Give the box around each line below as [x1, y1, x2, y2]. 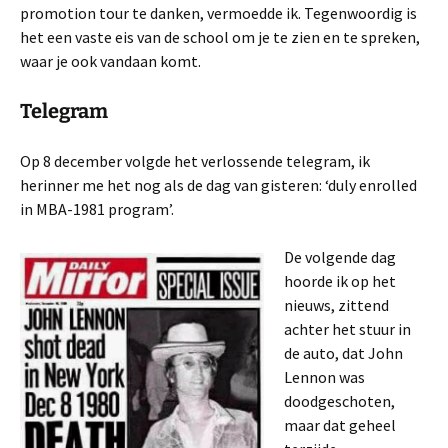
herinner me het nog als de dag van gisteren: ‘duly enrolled [20, 175, 417, 196]
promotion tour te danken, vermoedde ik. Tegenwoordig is [20, 3, 417, 24]
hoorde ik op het [284, 271, 396, 292]
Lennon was [284, 367, 365, 388]
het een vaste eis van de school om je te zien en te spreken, [20, 27, 420, 48]
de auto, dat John [284, 343, 403, 364]
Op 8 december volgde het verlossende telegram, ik [20, 151, 370, 172]
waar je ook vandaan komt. [20, 51, 201, 72]
